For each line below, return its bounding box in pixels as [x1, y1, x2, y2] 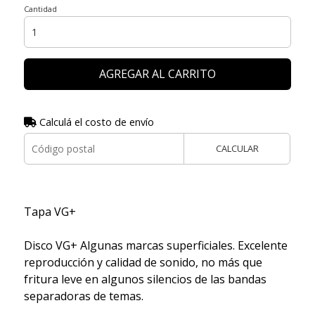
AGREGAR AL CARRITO [98, 66, 216, 82]
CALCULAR [215, 142, 259, 155]
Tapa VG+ [23, 204, 76, 220]
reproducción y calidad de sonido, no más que [23, 255, 262, 271]
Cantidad [23, 4, 57, 15]
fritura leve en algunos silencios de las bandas [23, 271, 266, 288]
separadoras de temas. [23, 288, 143, 304]
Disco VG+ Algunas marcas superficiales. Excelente [23, 238, 288, 254]
